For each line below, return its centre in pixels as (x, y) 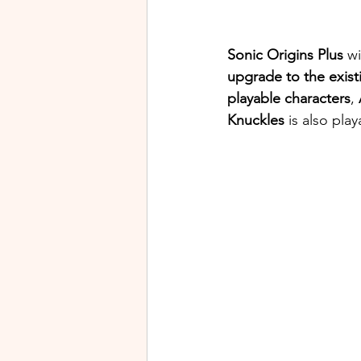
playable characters (289, 99)
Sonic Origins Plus (285, 55)
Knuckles (256, 120)
